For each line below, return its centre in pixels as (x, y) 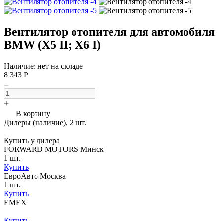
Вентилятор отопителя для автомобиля (109, 31)
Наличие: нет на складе (43, 66)
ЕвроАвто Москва (35, 176)
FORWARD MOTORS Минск (54, 149)
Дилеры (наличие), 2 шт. (45, 122)
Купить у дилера (32, 140)
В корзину (33, 113)
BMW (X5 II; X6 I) (52, 45)
